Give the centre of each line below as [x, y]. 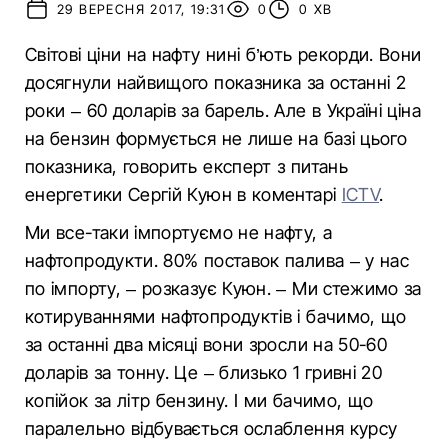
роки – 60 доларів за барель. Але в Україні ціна [223, 110]
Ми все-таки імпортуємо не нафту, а [179, 232]
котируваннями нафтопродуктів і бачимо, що [216, 316]
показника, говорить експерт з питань [186, 166]
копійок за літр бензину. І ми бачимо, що [199, 400]
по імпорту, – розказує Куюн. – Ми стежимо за [223, 288]
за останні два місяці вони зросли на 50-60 [206, 344]
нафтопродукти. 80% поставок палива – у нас [217, 260]
